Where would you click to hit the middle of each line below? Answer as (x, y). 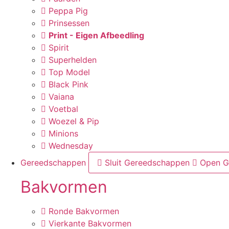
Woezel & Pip (74, 121)
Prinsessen (69, 23)
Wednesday (71, 146)
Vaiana (61, 97)
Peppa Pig (68, 11)
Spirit (59, 48)
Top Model (69, 72)
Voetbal (63, 109)
